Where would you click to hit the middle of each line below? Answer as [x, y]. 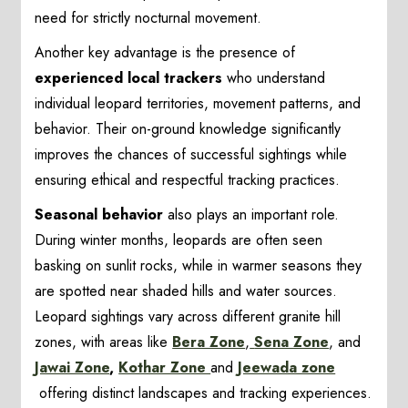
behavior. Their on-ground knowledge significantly [188, 129]
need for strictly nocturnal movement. [148, 18]
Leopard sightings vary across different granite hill [188, 317]
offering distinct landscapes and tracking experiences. [204, 393]
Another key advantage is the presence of [165, 53]
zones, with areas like [104, 342]
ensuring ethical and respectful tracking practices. [188, 180]
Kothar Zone [165, 368]
